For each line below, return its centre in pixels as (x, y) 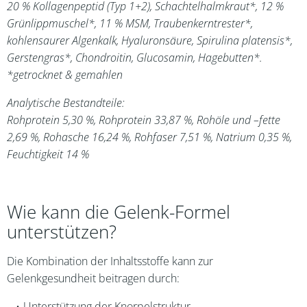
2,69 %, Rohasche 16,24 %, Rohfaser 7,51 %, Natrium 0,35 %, (149, 137)
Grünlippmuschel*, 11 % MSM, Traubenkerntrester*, (130, 23)
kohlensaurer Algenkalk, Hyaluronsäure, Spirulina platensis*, (150, 40)
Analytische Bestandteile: (66, 103)
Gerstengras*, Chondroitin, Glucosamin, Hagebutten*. (135, 58)
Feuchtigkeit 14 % (48, 154)
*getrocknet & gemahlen (65, 75)
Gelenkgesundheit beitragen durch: (93, 278)
